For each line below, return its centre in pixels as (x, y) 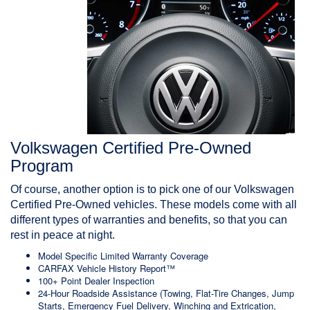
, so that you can (247, 220)
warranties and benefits (151, 220)
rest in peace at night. (63, 235)
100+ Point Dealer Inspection (96, 281)
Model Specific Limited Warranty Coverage (123, 256)
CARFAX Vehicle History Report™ (107, 268)
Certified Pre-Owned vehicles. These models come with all (154, 205)
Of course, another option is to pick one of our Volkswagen (152, 190)
